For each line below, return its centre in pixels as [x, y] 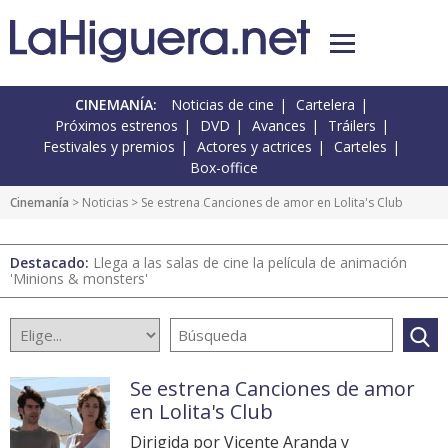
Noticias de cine [222, 105]
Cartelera [325, 105]
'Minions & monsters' [79, 279]
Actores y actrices [254, 147]
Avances [278, 126]
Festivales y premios [109, 147]
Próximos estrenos [116, 126]
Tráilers [351, 126]
